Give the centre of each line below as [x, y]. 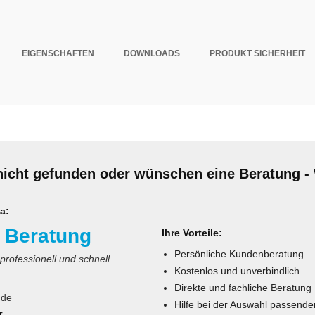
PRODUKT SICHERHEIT [257, 53]
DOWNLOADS [152, 53]
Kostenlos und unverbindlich [237, 271]
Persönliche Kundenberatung [239, 254]
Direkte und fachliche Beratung [243, 288]
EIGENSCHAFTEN [58, 53]
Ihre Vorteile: [192, 233]
